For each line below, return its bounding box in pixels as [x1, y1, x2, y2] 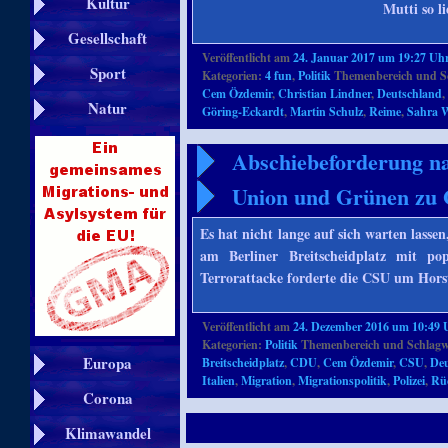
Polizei [393, 371, 426, 389]
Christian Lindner [278, 85, 372, 102]
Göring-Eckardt [202, 103, 285, 120]
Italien [202, 371, 236, 389]
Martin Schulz [290, 103, 364, 120]
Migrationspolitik [298, 371, 388, 389]
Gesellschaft [68, 27, 147, 50]
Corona [82, 387, 133, 410]
